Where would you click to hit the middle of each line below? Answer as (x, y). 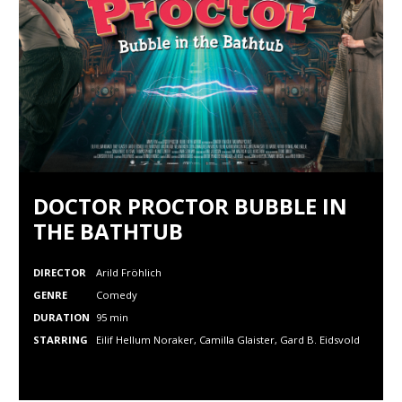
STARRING (61, 340)
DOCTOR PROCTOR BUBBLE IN (190, 206)
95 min (112, 317)
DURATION (61, 317)
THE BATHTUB (108, 231)
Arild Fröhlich (129, 272)
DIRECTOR (60, 272)
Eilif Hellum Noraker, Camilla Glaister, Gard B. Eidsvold (228, 340)
